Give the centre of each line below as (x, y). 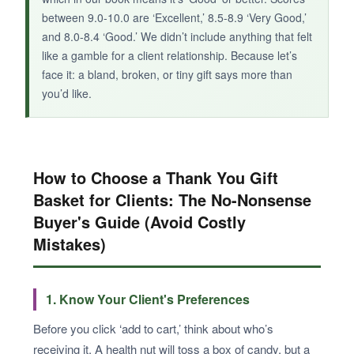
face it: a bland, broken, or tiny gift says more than (167, 74)
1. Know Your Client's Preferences (148, 299)
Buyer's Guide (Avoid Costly (139, 221)
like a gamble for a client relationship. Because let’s (169, 55)
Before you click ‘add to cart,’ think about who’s (153, 328)
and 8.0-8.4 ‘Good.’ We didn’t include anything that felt (177, 36)
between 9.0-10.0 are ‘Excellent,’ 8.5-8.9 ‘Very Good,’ (174, 17)
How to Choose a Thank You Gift (156, 177)
